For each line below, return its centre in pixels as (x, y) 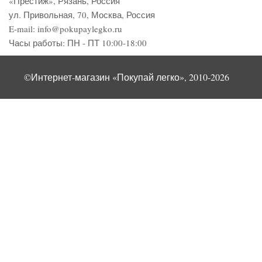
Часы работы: (38, 42)
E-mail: (23, 28)
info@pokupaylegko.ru (80, 28)
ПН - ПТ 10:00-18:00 (107, 42)
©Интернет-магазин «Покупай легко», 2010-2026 (127, 77)
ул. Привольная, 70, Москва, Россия (82, 14)
